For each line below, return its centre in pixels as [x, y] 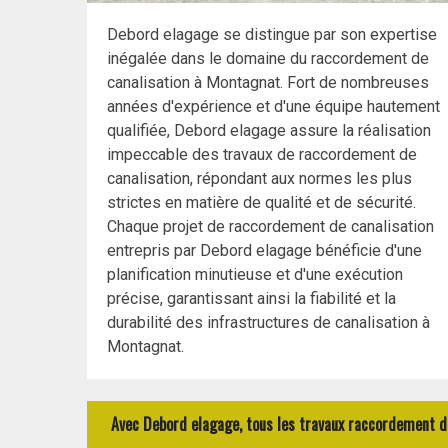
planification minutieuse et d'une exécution [255, 275]
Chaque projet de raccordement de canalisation [270, 227]
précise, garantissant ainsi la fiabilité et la [251, 299]
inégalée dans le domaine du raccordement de [268, 59]
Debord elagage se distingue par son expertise [272, 35]
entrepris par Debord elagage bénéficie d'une [264, 251]
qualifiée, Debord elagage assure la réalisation [269, 131]
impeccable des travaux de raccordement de [262, 155]
